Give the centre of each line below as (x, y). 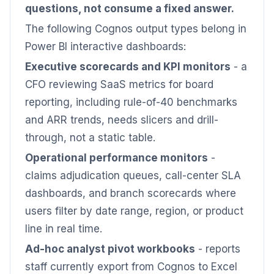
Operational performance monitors (117, 158)
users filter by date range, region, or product (134, 211)
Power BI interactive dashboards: (106, 46)
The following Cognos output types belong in (136, 29)
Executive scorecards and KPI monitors (128, 67)
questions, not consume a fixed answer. (130, 9)
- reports (218, 249)
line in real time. (64, 229)
